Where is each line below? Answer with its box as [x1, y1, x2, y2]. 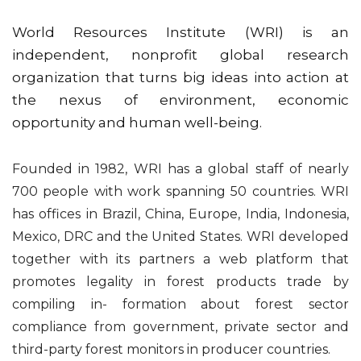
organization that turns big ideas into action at [12, 68, 349, 85]
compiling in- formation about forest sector [12, 296, 349, 312]
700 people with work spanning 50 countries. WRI [12, 183, 349, 199]
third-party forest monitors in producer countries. [12, 341, 330, 357]
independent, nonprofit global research [12, 46, 349, 63]
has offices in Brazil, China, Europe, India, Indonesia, [12, 205, 349, 222]
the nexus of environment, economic [12, 91, 349, 108]
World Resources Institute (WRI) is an [12, 23, 349, 40]
